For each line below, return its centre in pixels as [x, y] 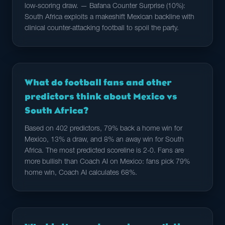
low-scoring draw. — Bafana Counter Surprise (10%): [105, 7]
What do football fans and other [98, 82]
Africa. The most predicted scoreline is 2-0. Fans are [104, 151]
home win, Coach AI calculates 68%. [81, 173]
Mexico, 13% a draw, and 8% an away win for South [104, 140]
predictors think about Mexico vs [101, 96]
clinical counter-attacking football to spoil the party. [102, 29]
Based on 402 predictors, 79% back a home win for [103, 129]
